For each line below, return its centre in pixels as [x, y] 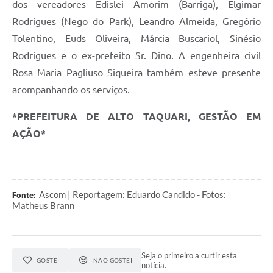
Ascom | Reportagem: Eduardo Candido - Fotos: [133, 195]
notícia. [154, 265]
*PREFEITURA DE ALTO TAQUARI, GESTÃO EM [136, 117]
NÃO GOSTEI [113, 261]
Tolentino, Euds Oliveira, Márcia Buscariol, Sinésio [136, 39]
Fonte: [24, 195]
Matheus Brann [43, 206]
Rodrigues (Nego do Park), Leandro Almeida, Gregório [136, 22]
